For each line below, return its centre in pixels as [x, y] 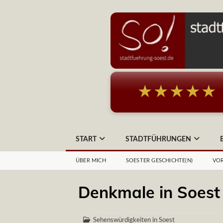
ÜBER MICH [91, 161]
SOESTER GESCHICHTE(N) [159, 161]
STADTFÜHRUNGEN [158, 139]
